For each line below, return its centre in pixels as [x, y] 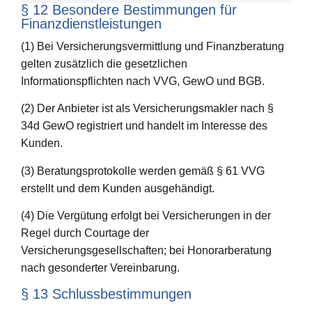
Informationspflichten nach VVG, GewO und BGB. [143, 81]
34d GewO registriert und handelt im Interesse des [144, 126]
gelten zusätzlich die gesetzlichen [104, 64]
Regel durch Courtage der [85, 233]
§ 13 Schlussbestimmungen [106, 294]
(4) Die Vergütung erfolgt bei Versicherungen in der [146, 216]
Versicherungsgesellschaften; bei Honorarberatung [146, 251]
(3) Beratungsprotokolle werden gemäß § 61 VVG [143, 171]
